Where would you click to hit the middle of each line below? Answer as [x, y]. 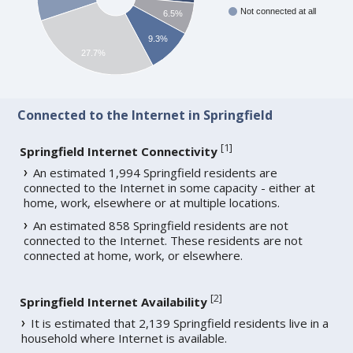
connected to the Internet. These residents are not [163, 241]
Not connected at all [279, 11]
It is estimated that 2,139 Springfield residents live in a [180, 323]
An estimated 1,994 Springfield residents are [156, 173]
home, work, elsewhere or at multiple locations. [152, 203]
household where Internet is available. [124, 338]
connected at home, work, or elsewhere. [134, 256]
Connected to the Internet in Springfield [145, 115]
